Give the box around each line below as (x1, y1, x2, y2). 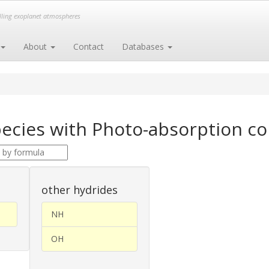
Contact (73, 41, 104, 52)
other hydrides (41, 183, 118, 197)
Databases (122, 41, 166, 52)
